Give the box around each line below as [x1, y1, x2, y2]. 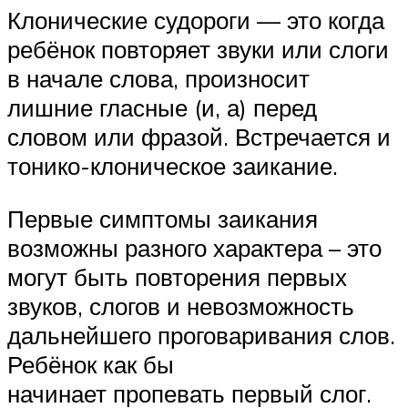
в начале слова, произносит [7, 64, 310, 94]
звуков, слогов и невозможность [7, 291, 354, 321]
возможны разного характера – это [7, 232, 382, 262]
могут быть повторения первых [7, 261, 347, 291]
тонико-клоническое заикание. [7, 151, 338, 181]
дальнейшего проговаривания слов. [7, 320, 395, 350]
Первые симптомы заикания [7, 203, 318, 233]
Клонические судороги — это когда [7, 5, 384, 36]
